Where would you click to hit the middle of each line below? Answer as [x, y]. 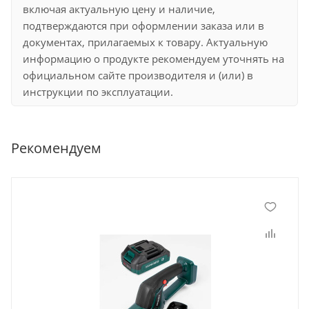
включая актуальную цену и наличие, [119, 9]
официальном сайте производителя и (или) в [138, 75]
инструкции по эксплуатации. [98, 91]
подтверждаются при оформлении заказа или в [143, 25]
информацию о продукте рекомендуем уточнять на [153, 58]
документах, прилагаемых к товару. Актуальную [145, 42]
